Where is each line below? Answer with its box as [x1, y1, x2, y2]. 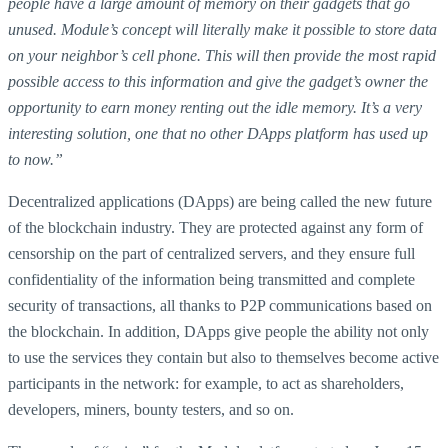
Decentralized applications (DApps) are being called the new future [8, 193, 432, 210]
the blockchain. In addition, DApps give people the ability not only [8, 323, 429, 340]
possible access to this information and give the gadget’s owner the [8, 73, 428, 90]
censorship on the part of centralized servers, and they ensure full [8, 245, 415, 262]
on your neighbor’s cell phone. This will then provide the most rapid [8, 47, 436, 64]
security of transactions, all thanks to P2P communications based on [8, 297, 432, 314]
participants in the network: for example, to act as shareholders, [8, 375, 404, 392]
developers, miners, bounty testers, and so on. [8, 401, 294, 418]
